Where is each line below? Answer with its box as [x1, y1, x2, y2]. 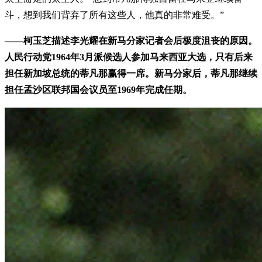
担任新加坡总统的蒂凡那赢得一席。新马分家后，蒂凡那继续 [5, 68, 257, 79]
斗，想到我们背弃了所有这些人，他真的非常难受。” [5, 10, 224, 20]
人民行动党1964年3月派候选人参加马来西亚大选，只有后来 [5, 52, 253, 63]
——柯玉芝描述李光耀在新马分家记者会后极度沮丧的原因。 [5, 36, 257, 46]
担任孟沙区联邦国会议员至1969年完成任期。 [5, 85, 201, 95]
